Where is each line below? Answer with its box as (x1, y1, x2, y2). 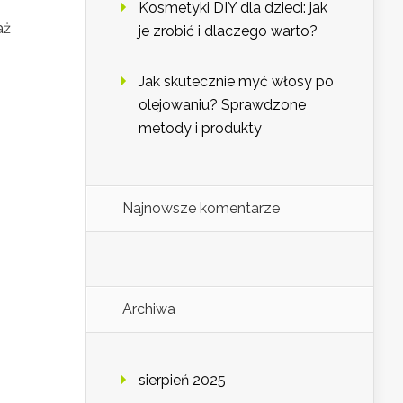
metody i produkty (139, 120, 262, 138)
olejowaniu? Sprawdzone (139, 96, 306, 114)
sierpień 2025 (139, 372, 226, 390)
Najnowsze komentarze (122, 200, 280, 218)
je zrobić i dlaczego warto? (139, 22, 318, 40)
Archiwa (122, 300, 175, 318)
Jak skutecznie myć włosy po (139, 73, 334, 91)
